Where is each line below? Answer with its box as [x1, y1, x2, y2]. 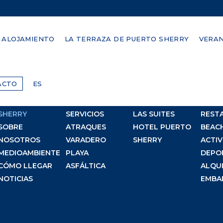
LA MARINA [65, 97, 106, 106]
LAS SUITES [133, 110, 175, 119]
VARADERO [65, 135, 106, 145]
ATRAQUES [65, 122, 106, 132]
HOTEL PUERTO [133, 122, 192, 132]
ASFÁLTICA [65, 161, 106, 171]
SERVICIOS [65, 110, 104, 119]
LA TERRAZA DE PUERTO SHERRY [64, 35, 189, 43]
